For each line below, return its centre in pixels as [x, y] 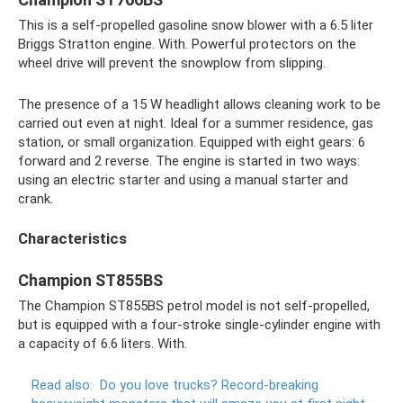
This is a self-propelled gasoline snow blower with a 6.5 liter [196, 25]
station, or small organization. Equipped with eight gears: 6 [192, 142]
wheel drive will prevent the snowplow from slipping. [172, 63]
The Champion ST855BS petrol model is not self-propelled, [194, 305]
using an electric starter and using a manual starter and [183, 179]
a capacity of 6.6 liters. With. [103, 343]
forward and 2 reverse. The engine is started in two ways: [189, 161]
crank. [36, 198]
